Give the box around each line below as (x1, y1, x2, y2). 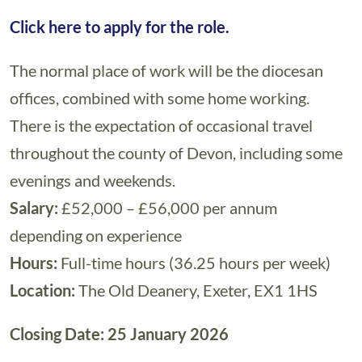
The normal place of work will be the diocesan (10, 61, 323, 80)
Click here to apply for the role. (10, 17, 233, 36)
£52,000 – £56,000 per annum (61, 198, 277, 217)
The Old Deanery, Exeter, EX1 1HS (75, 280, 318, 300)
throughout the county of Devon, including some (10, 143, 343, 162)
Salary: (10, 198, 61, 217)
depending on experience (10, 225, 182, 245)
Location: (10, 280, 75, 300)
